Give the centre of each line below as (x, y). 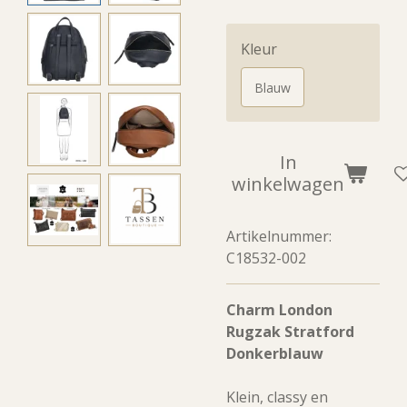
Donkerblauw (275, 353)
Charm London (279, 310)
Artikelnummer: (279, 236)
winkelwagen (288, 184)
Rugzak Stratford (290, 332)
